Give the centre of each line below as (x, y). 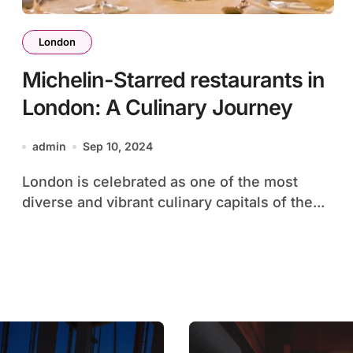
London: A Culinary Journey (157, 108)
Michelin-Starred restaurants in (173, 80)
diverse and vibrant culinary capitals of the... (173, 202)
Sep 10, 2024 (118, 146)
